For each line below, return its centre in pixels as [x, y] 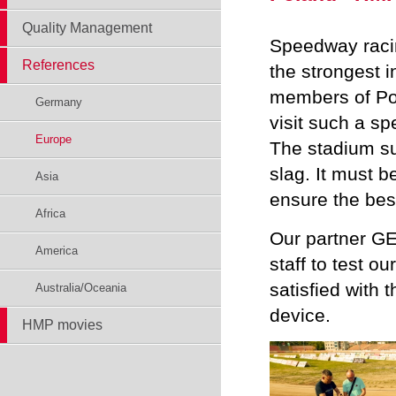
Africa [50, 213]
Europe [53, 139]
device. [300, 315]
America [57, 251]
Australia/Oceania [81, 288]
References [58, 65]
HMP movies [62, 325]
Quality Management [87, 28]
